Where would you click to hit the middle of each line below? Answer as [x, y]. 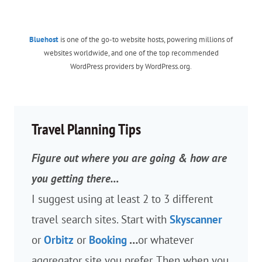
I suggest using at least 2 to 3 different [122, 199]
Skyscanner [196, 220]
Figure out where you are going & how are [129, 158]
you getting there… [75, 179]
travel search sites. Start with [101, 220]
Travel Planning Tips [86, 129]
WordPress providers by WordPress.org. [131, 67]
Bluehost [44, 40]
